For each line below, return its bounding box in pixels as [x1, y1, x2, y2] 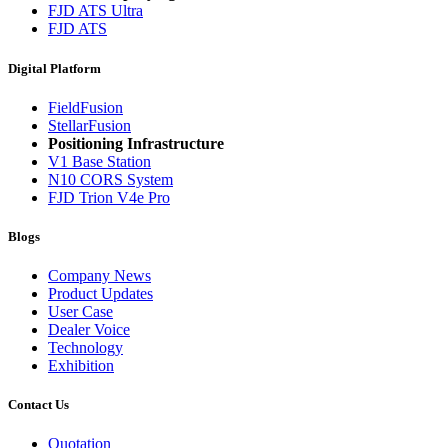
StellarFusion [48, 116, 131, 134]
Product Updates [48, 285, 153, 303]
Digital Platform [8, 60, 101, 76]
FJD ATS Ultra [48, 2, 143, 20]
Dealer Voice [48, 321, 130, 339]
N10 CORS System [48, 170, 173, 188]
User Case [48, 303, 113, 321]
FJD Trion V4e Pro [48, 188, 170, 206]
